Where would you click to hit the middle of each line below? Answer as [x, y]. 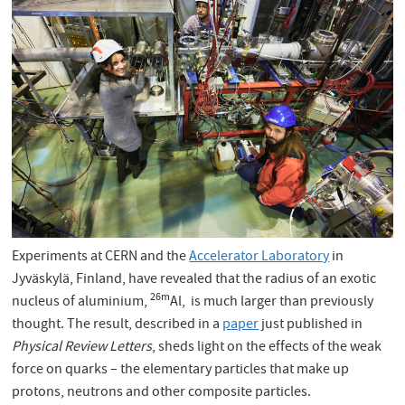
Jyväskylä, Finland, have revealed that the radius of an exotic [194, 280]
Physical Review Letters [82, 348]
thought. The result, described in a [118, 325]
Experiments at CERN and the [101, 257]
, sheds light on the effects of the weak [267, 348]
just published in [311, 325]
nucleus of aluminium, [81, 302]
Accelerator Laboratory [259, 257]
